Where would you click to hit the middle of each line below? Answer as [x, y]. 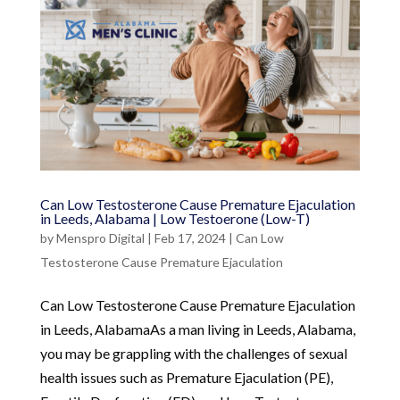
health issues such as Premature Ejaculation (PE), [186, 377]
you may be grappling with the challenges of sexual [193, 353]
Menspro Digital [100, 237]
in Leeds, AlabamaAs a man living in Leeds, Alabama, [197, 329]
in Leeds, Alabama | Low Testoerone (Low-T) [175, 218]
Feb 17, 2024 [190, 237]
